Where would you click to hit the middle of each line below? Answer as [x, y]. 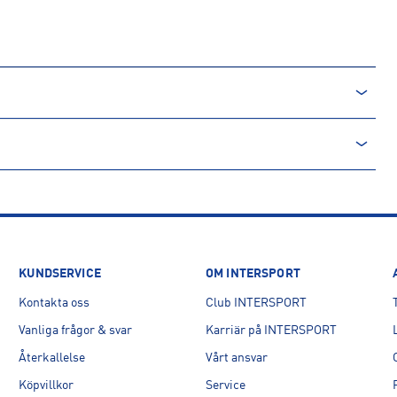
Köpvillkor [47, 385]
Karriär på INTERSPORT [271, 331]
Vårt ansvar [236, 358]
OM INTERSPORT [253, 274]
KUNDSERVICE [60, 274]
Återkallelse [52, 358]
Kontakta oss [54, 303]
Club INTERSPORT [256, 303]
